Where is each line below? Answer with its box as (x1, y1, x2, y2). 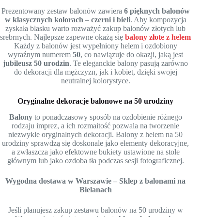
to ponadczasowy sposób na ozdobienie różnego (32, 112, 182, 121)
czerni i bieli (91, 15, 130, 24)
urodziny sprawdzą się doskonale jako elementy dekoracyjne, (2, 139, 189, 147)
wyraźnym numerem (8, 50, 73, 59)
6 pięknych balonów (124, 6, 190, 15)
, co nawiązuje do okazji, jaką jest (80, 50, 184, 59)
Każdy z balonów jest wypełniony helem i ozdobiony (14, 41, 177, 50)
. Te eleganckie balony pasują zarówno (69, 59, 188, 67)
